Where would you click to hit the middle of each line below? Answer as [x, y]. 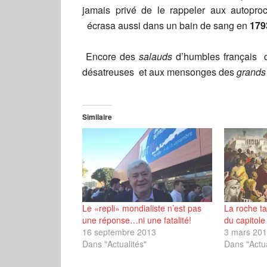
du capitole [244, 220]
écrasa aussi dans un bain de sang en [166, 25]
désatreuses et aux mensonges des [159, 72]
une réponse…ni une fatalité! [137, 220]
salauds [155, 56]
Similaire [97, 117]
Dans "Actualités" [114, 244]
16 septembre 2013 [119, 232]
